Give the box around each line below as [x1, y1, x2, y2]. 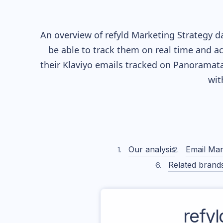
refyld [105, 29, 129, 41]
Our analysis [128, 144, 175, 154]
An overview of [40, 29, 105, 41]
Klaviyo [63, 59, 93, 71]
